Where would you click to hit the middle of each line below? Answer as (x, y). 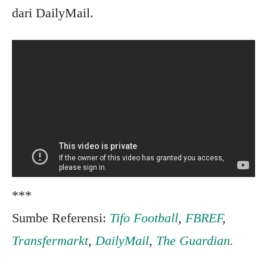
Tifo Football (144, 218)
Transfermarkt (50, 240)
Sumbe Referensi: (61, 218)
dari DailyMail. (53, 13)
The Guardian (193, 240)
